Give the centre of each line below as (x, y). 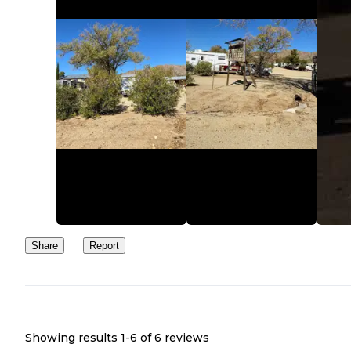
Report (104, 246)
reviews (185, 338)
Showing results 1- (78, 338)
